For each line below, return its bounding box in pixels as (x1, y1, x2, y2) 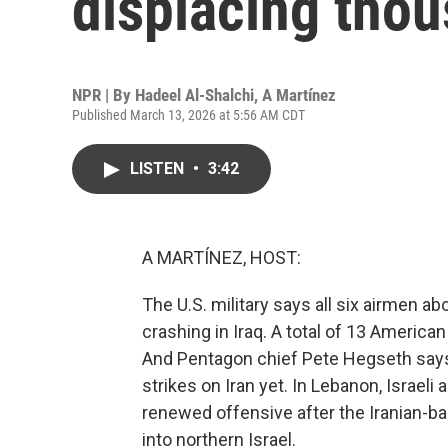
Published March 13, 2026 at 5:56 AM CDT (72, 107, 305, 123)
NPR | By (72, 85, 135, 105)
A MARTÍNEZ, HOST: (142, 247, 301, 268)
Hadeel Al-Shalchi (135, 85, 254, 105)
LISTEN (130, 159, 188, 178)
